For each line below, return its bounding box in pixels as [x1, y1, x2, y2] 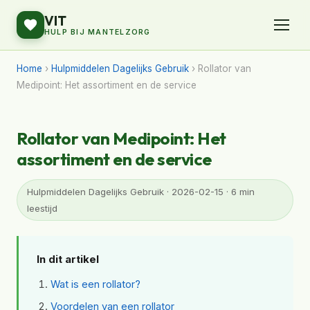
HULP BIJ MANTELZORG [44, 28, 151, 37]
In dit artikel [37, 253, 99, 266]
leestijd [27, 203, 57, 214]
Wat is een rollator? [51, 278, 140, 291]
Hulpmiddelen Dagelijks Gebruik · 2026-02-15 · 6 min [27, 186, 255, 197]
